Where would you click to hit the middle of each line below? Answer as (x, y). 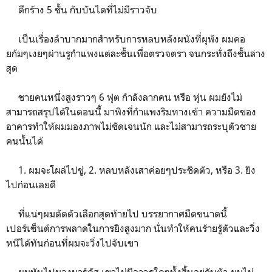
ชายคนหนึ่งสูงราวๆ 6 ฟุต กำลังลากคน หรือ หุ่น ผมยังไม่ (124, 97)
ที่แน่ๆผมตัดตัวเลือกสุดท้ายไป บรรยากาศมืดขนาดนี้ (117, 213)
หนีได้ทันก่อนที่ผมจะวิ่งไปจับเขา (72, 243)
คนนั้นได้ (25, 141)
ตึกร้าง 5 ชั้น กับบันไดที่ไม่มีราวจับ (82, 9)
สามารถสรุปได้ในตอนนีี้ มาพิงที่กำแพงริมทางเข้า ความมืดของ (131, 111)
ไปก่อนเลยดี (31, 184)
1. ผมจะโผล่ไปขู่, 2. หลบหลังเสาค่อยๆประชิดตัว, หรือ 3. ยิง (131, 170)
